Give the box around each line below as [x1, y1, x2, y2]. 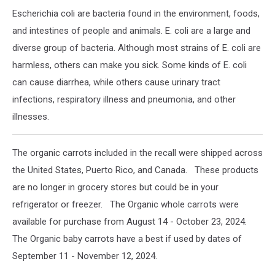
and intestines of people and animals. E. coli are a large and [12, 25, 250, 37]
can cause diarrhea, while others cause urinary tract [12, 77, 220, 88]
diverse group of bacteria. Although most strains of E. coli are [12, 42, 261, 54]
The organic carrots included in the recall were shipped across [12, 147, 263, 159]
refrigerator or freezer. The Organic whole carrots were [12, 199, 239, 211]
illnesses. [12, 111, 49, 123]
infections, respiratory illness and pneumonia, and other [12, 94, 236, 106]
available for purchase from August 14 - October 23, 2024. [12, 216, 249, 228]
